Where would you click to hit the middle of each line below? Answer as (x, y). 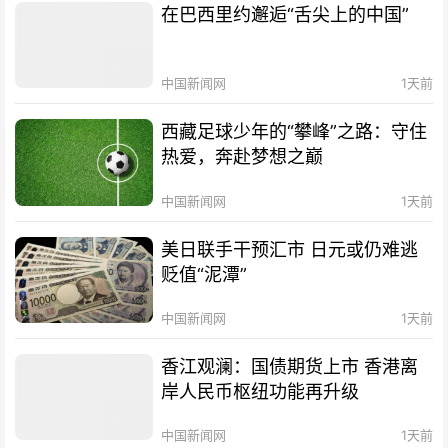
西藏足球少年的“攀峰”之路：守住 (294, 132)
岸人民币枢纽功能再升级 (260, 391)
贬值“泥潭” (204, 274)
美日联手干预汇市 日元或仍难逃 (290, 249)
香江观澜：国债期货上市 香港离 (290, 366)
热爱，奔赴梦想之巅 (242, 157)
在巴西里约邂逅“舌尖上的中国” (285, 15)
